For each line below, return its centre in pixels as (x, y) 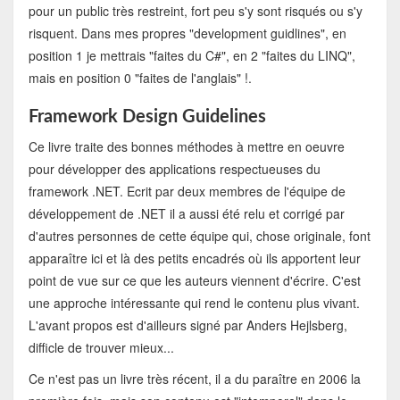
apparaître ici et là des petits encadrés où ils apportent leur (194, 258)
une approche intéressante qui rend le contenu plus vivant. (194, 303)
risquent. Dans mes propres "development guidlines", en (187, 33)
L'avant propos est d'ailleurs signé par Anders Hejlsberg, (187, 325)
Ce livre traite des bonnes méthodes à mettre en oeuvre (186, 147)
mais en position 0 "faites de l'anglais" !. (140, 78)
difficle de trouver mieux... (101, 348)
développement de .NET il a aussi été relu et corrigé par (186, 214)
